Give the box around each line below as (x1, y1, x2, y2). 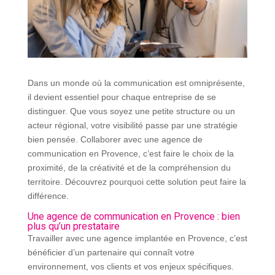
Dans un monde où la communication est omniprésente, (27, 77, 245, 88)
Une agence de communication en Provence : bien (27, 210, 240, 222)
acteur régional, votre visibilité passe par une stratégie (27, 120, 238, 130)
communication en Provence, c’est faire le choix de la (27, 148, 234, 158)
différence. (27, 190, 69, 201)
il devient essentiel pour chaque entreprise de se (27, 91, 216, 102)
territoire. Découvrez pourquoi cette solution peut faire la (27, 176, 246, 187)
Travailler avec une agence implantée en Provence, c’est (27, 233, 247, 243)
